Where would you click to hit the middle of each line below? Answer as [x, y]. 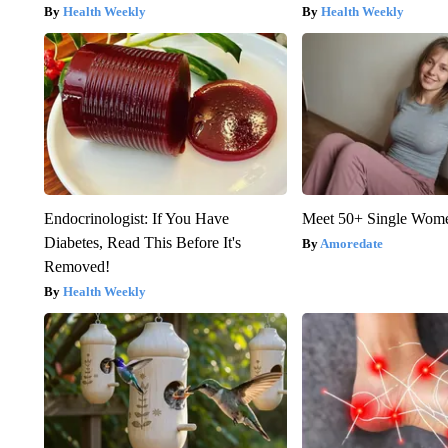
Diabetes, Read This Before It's [142, 242]
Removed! [76, 266]
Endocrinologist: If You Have [136, 218]
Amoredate [352, 243]
